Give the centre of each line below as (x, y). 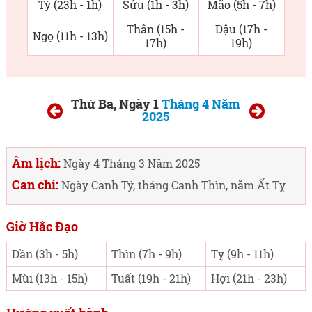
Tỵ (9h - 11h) (242, 254)
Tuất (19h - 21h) (151, 278)
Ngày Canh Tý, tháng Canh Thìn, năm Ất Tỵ (172, 185)
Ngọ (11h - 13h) (70, 36)
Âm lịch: (36, 163)
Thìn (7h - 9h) (146, 254)
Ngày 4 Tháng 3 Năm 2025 (130, 163)
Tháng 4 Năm (201, 104)
